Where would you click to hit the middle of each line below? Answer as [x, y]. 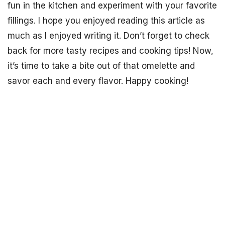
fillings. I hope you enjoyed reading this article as [106, 21]
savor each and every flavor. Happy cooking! [98, 81]
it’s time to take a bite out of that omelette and [101, 66]
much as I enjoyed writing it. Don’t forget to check [108, 36]
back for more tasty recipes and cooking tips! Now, [110, 51]
